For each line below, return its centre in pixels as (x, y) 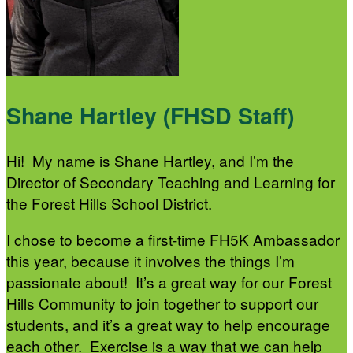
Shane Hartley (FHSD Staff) (150, 115)
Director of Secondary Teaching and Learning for (171, 182)
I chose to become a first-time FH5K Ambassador (173, 240)
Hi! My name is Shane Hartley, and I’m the (150, 161)
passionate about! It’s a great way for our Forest (169, 282)
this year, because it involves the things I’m (150, 261)
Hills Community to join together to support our (162, 303)
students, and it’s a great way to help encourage (168, 325)
